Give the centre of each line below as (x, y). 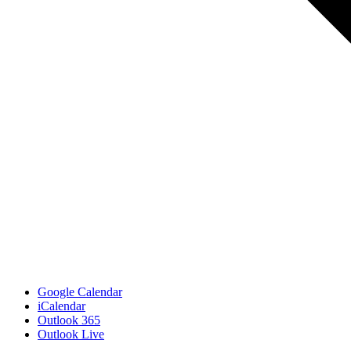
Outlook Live (71, 334)
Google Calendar (80, 291)
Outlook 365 (69, 320)
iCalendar (62, 306)
